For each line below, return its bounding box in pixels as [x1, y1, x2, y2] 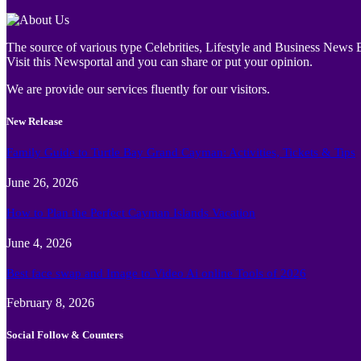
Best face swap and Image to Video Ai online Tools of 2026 [6, 266, 306, 280]
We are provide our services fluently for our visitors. [6, 82, 270, 97]
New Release [6, 114, 63, 127]
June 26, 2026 [6, 175, 78, 189]
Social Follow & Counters [6, 328, 123, 341]
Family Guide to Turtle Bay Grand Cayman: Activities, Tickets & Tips [6, 145, 355, 159]
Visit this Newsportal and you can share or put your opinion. [6, 55, 313, 69]
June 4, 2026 [6, 235, 72, 250]
